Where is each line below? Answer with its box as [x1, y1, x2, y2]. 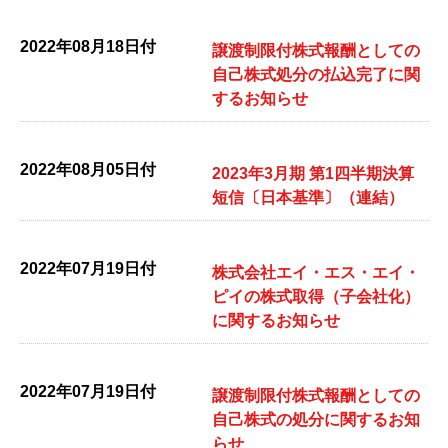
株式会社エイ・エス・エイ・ [212, 264, 420, 281]
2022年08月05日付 [20, 161, 156, 178]
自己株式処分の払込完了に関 [212, 66, 420, 83]
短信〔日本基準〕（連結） [212, 189, 404, 206]
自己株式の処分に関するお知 [212, 411, 420, 428]
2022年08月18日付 [20, 38, 156, 55]
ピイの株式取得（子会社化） [212, 288, 420, 305]
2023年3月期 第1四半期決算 [212, 165, 414, 182]
